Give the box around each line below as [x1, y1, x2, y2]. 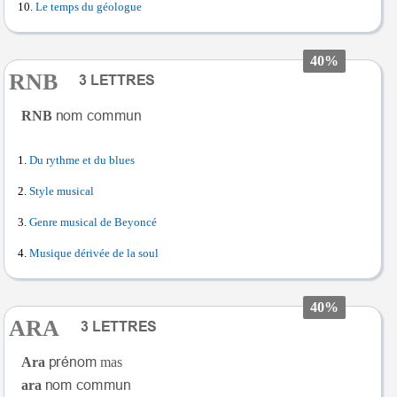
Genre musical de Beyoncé [29, 216, 157, 230]
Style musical [29, 185, 94, 198]
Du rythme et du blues [29, 154, 135, 167]
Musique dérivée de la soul [29, 247, 159, 261]
